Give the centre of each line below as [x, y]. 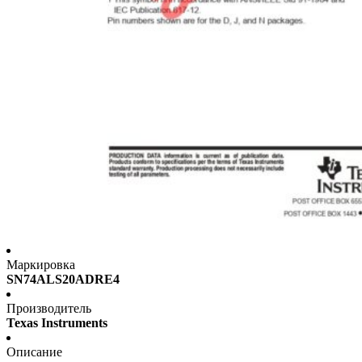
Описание [34, 352]
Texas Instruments [57, 323]
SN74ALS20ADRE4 [63, 280]
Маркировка [41, 265]
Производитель [49, 309]
